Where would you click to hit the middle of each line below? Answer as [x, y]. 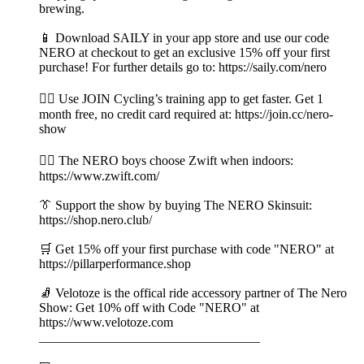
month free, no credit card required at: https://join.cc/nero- [186, 115]
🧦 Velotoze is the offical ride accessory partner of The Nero [193, 293]
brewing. [62, 9]
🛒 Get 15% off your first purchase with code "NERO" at [186, 249]
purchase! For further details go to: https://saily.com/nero [183, 67]
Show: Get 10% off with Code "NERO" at [149, 308]
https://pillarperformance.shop [115, 264]
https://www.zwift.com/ [99, 176]
